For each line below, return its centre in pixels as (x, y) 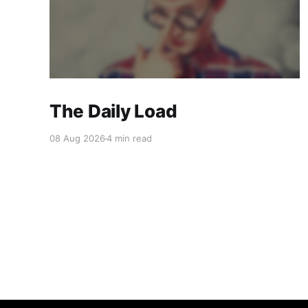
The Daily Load (113, 111)
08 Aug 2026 (77, 139)
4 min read (129, 139)
